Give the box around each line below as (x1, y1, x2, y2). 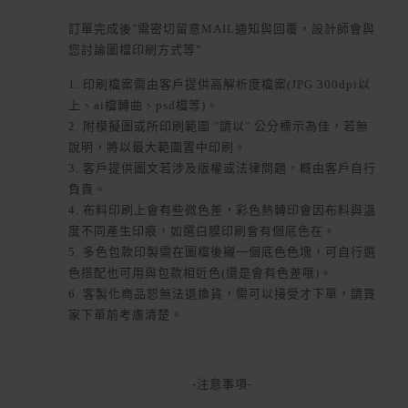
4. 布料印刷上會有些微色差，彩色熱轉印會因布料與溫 (68, 203, 376, 218)
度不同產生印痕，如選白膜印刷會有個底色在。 (68, 224, 336, 239)
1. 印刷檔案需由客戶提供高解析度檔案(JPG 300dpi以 (68, 77, 371, 92)
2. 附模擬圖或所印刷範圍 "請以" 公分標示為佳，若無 (68, 119, 369, 134)
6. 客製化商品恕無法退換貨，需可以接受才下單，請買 (68, 287, 376, 301)
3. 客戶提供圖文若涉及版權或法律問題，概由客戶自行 (68, 161, 376, 176)
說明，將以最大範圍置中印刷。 (68, 140, 247, 155)
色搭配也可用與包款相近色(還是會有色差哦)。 (68, 266, 332, 280)
